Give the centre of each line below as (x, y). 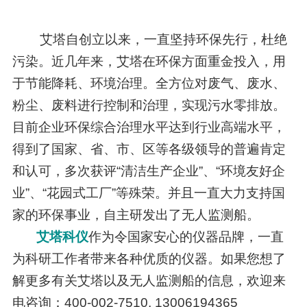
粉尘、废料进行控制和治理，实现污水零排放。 (149, 106)
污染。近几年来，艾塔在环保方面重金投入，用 (149, 62)
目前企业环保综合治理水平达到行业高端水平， (149, 127)
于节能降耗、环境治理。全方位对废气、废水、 (149, 84)
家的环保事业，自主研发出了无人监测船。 (136, 215)
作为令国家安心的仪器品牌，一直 (186, 237)
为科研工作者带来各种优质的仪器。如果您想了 (149, 259)
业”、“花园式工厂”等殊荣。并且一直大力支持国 (148, 193)
